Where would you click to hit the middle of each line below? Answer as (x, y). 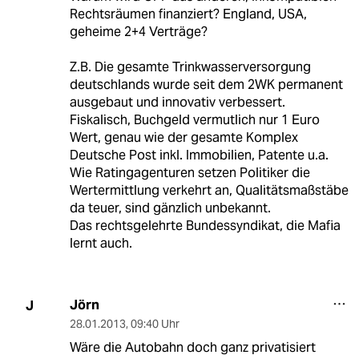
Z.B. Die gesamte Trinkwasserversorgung (190, 67)
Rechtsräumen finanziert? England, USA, (188, 14)
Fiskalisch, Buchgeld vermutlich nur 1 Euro (194, 120)
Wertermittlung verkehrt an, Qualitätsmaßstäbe (209, 191)
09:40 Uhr (155, 324)
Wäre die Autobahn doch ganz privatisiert (192, 348)
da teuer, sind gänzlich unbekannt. (170, 208)
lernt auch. (101, 244)
